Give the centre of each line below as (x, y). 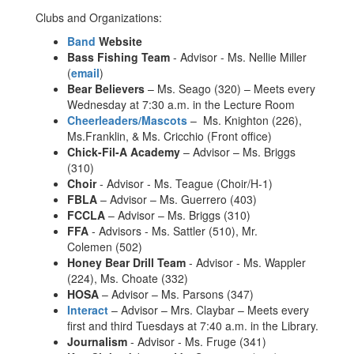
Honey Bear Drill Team (126, 262)
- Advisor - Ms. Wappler (246, 262)
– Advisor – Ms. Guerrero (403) (177, 199)
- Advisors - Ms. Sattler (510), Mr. (175, 231)
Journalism (97, 341)
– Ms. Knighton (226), (245, 120)
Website (121, 41)
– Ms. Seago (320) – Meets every (230, 88)
